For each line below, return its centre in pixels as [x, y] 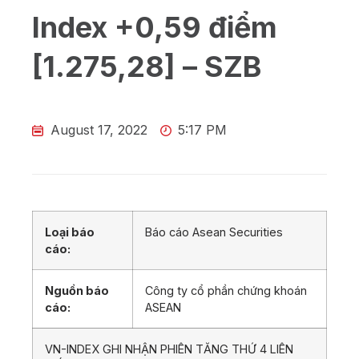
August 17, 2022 [99, 130]
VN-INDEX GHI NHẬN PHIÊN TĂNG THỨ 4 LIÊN [169, 349]
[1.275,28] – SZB [147, 67]
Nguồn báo [77, 291]
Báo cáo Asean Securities [214, 232]
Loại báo [70, 232]
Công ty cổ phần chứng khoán [226, 291]
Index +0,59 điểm [155, 28]
